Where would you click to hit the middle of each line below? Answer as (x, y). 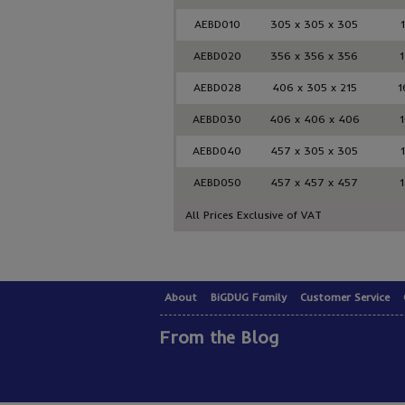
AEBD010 (217, 24)
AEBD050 (217, 182)
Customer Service (345, 297)
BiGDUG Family (249, 297)
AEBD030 (217, 119)
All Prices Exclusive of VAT (254, 215)
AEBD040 (217, 151)
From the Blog (220, 337)
